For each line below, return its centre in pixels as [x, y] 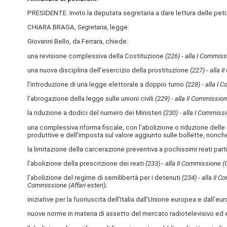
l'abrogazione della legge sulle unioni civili [91, 99]
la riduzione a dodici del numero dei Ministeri [95, 113]
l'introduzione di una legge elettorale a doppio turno [106, 84]
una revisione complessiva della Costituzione [96, 56]
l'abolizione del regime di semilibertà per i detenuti [104, 178]
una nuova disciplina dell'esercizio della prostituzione [108, 70]
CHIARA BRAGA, [52, 27]
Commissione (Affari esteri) [66, 185]
